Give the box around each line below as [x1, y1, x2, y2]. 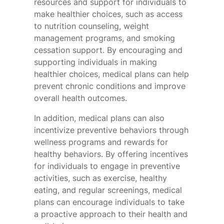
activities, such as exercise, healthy [34, 173, 167, 183]
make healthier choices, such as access [34, 9, 182, 19]
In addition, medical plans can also [34, 113, 164, 123]
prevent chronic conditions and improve [34, 81, 185, 91]
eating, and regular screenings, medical [34, 185, 182, 195]
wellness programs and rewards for [34, 137, 168, 147]
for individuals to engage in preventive [34, 161, 180, 171]
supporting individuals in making [34, 57, 157, 67]
